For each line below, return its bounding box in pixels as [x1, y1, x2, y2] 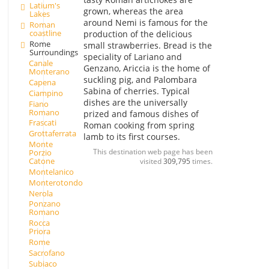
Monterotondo [28, 177, 83, 188]
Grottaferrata [28, 128, 76, 139]
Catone [28, 156, 55, 167]
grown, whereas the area [83, 5, 183, 17]
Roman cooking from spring [83, 119, 195, 131]
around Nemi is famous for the [83, 17, 208, 29]
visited [139, 156, 163, 166]
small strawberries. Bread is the [83, 40, 212, 52]
